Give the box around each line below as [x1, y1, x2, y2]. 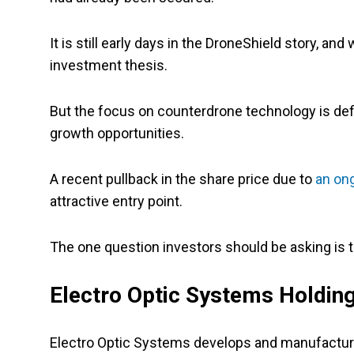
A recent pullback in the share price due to [50, 171, 315, 188]
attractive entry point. [50, 193, 186, 210]
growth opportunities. [50, 125, 187, 142]
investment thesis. [50, 57, 171, 74]
